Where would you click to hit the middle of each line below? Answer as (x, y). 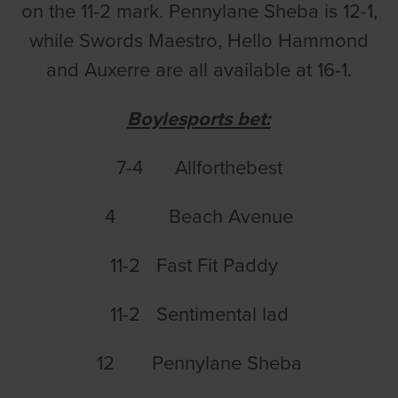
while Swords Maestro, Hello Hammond (199, 40)
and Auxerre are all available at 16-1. (199, 70)
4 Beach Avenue (199, 216)
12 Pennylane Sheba (199, 363)
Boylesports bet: (199, 119)
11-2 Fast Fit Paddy (199, 265)
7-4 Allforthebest (199, 167)
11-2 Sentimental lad (199, 314)
